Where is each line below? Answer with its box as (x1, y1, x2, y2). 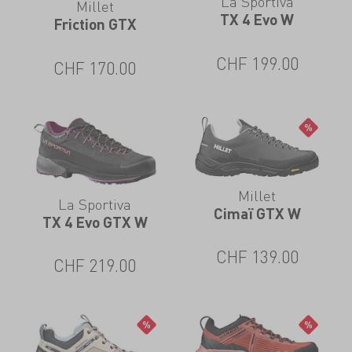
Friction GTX (53, 15, 137, 34)
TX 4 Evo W (220, 10, 295, 29)
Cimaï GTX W (213, 203, 301, 222)
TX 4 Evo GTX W (42, 212, 148, 231)
